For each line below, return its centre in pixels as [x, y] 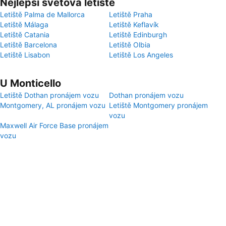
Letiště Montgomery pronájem [158, 105]
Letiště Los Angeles [141, 55]
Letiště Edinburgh [138, 35]
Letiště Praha [131, 14]
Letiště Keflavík [134, 24]
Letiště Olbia [130, 45]
